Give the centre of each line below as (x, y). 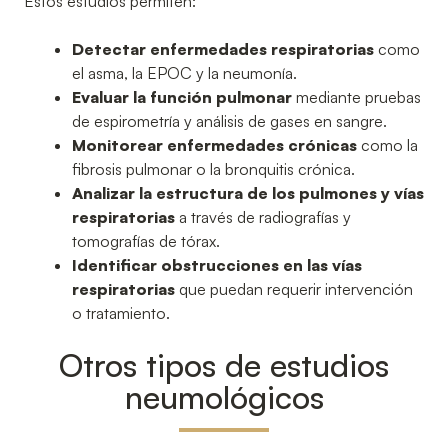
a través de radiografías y (263, 216)
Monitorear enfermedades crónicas (214, 144)
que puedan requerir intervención (294, 288)
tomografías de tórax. (146, 240)
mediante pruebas (356, 96)
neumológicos (224, 396)
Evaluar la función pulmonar (182, 96)
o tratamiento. (121, 312)
